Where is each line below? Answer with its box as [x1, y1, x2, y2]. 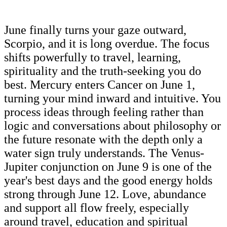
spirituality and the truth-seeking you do [4, 64, 201, 78]
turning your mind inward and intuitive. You [4, 91, 221, 105]
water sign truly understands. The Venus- [4, 146, 204, 160]
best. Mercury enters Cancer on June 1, [4, 78, 195, 91]
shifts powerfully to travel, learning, [4, 50, 181, 64]
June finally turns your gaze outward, [4, 23, 186, 36]
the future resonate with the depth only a [4, 132, 203, 146]
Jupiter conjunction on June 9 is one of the [4, 160, 212, 173]
